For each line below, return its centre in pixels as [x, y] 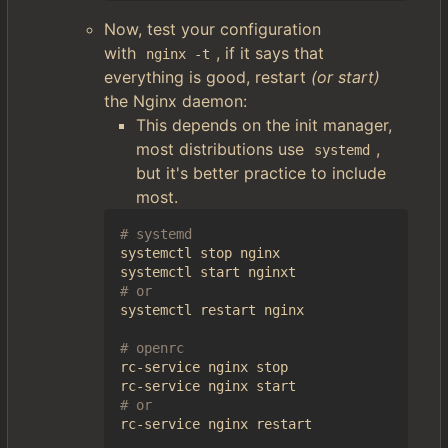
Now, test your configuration [212, 29]
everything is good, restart [207, 77]
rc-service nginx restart [216, 424]
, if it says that [272, 53]
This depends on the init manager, [264, 125]
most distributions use [222, 149]
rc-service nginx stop [204, 367]
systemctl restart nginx [212, 310]
